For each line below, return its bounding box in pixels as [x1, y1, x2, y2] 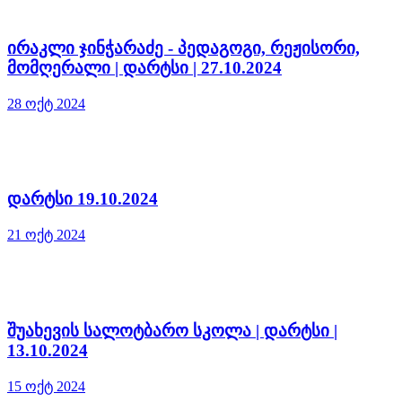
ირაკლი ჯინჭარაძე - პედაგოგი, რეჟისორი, [7, 38, 360, 57]
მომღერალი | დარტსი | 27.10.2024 [7, 57, 282, 77]
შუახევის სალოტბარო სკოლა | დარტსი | [7, 320, 337, 340]
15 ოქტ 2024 [7, 378, 85, 394]
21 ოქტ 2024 [7, 227, 85, 243]
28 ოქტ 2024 [7, 95, 85, 111]
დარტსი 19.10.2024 [7, 189, 158, 209]
